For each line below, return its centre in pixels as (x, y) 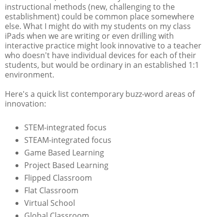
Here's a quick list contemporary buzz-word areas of (100, 94)
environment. (30, 75)
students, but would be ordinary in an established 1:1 (102, 65)
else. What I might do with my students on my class (98, 26)
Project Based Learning (66, 165)
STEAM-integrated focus (68, 140)
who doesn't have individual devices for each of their (101, 55)
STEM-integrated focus (65, 127)
